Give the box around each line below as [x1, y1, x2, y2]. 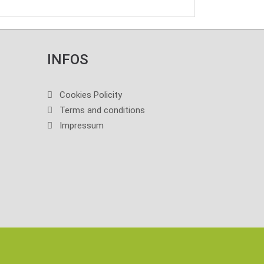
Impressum [59, 120, 104, 131]
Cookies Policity [59, 90, 122, 101]
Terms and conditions [59, 105, 145, 116]
